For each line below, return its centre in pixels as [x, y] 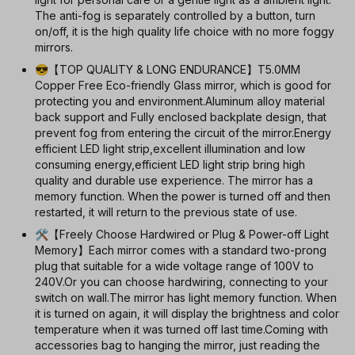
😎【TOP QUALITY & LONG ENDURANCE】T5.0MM [168, 69]
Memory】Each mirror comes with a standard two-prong [181, 250]
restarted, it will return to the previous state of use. [166, 212]
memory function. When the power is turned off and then [183, 196]
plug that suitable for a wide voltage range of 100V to [174, 266]
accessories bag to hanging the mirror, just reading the [177, 345]
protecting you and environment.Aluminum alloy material [180, 101]
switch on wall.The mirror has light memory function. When [186, 298]
